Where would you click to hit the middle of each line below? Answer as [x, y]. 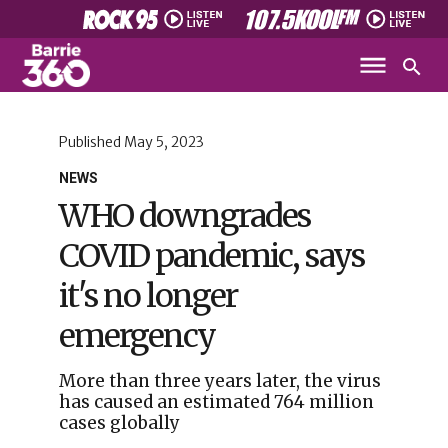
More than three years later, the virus [219, 381]
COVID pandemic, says [211, 256]
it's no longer [147, 296]
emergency [136, 336]
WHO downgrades [184, 216]
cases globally [119, 423]
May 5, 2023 [163, 142]
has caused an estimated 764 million [216, 402]
